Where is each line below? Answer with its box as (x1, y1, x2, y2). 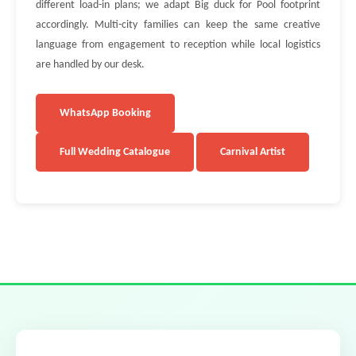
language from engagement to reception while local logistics (36, 39, 320, 51)
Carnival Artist (220, 146, 285, 158)
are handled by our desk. (36, 59, 145, 71)
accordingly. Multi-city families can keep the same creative (36, 19, 320, 31)
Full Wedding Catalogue (60, 146, 170, 158)
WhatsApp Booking (60, 107, 151, 119)
